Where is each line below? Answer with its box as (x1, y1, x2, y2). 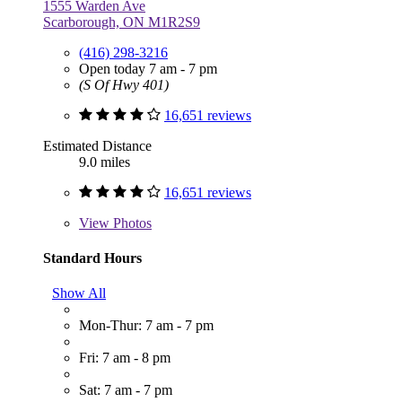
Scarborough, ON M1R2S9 (43, 13, 200, 30)
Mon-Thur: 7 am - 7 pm (79, 318, 214, 334)
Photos (109, 214, 152, 231)
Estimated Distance (43, 137, 152, 153)
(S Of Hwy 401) (79, 76, 169, 92)
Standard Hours (43, 249, 142, 266)
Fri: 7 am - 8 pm (79, 350, 170, 366)
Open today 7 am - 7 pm (79, 60, 217, 76)
